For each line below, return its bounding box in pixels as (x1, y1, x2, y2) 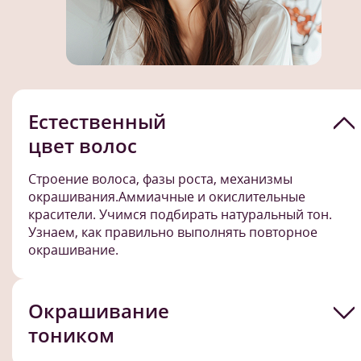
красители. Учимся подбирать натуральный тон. (28, 205, 332, 223)
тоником (28, 321, 114, 348)
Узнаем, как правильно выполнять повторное (28, 222, 317, 241)
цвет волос (28, 131, 137, 159)
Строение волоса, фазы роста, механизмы (28, 169, 293, 188)
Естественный (28, 107, 166, 135)
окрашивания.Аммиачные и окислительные (28, 187, 305, 205)
